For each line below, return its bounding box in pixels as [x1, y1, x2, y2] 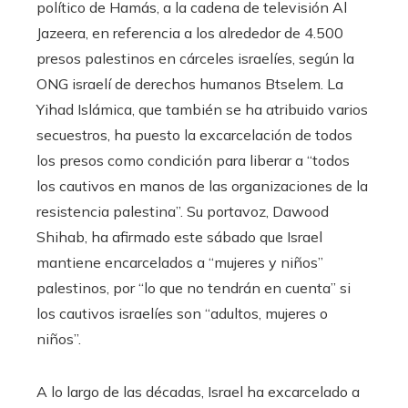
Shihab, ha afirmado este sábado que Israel [36, 228, 322, 247]
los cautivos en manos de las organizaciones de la [36, 177, 368, 196]
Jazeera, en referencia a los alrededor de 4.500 [36, 24, 343, 43]
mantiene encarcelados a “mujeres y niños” [36, 253, 323, 272]
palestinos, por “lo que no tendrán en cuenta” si [36, 279, 351, 298]
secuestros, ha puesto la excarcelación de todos [36, 126, 352, 145]
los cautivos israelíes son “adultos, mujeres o [36, 304, 328, 323]
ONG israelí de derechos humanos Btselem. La [36, 75, 343, 94]
